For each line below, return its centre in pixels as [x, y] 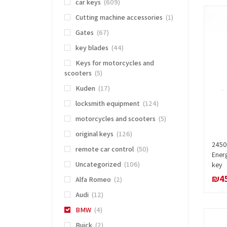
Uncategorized [98, 164]
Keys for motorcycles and [115, 63]
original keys [94, 134]
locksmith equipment [108, 104]
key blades [92, 48]
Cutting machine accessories [119, 17]
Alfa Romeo [93, 180]
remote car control [105, 149]
